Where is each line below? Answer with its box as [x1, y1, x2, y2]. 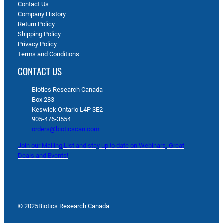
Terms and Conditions [18, 50, 79, 58]
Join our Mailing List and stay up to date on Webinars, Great [18, 141, 184, 149]
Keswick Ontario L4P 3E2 [32, 105, 103, 113]
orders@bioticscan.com [32, 125, 99, 133]
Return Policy [18, 20, 55, 28]
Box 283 [32, 95, 54, 103]
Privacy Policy [18, 40, 57, 48]
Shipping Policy [18, 30, 61, 38]
